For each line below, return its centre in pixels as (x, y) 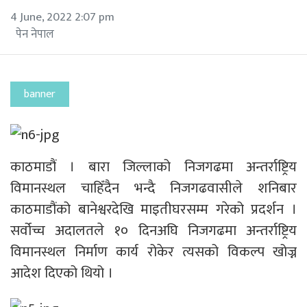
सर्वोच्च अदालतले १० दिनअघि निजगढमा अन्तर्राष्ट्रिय (153, 231)
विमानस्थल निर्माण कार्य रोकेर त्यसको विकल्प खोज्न (153, 252)
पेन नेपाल (35, 34)
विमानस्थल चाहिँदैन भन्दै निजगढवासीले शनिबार (153, 188)
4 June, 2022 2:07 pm (62, 17)
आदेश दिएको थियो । (62, 273)
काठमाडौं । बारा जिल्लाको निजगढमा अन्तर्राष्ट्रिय (153, 167)
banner (40, 94)
